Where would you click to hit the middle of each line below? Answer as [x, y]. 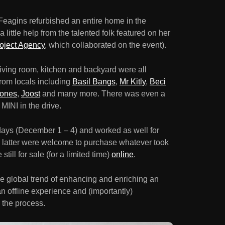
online [123, 155]
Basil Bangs [94, 82]
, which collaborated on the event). [105, 45]
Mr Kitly [133, 82]
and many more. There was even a [103, 94]
